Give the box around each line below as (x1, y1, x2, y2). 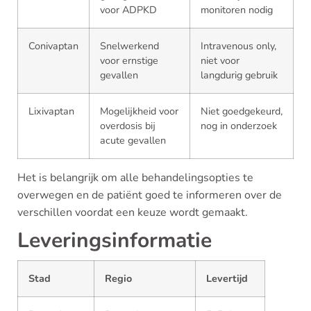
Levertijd (206, 271, 248, 285)
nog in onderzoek (201, 119, 277, 133)
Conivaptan (28, 39, 78, 53)
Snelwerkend (100, 39, 159, 53)
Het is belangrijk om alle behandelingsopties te (17, 170, 253, 185)
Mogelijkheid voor (100, 104, 178, 118)
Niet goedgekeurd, (201, 104, 283, 118)
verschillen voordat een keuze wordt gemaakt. (17, 205, 248, 220)
